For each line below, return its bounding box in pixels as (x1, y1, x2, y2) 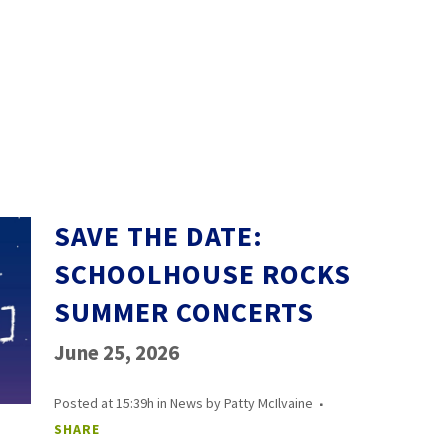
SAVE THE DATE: (53, 218, 263, 254)
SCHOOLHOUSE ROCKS (53, 256, 351, 292)
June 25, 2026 (53, 339, 179, 366)
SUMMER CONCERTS (53, 294, 314, 330)
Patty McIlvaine (223, 394, 313, 412)
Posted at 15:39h (53, 394, 154, 412)
